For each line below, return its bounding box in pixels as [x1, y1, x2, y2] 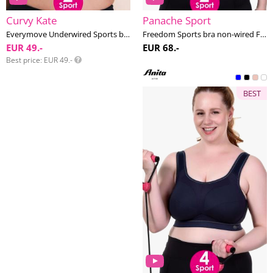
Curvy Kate [6, 13, 57, 27]
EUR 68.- [143, 41, 179, 54]
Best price [6, 55, 40, 65]
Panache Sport [143, 13, 211, 27]
